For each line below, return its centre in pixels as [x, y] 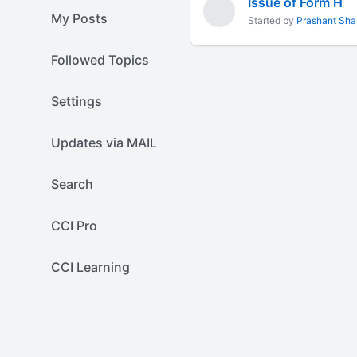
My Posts [79, 18]
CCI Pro [74, 226]
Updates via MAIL [104, 143]
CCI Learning [90, 267]
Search [72, 184]
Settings [76, 101]
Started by [272, 20]
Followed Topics [100, 60]
